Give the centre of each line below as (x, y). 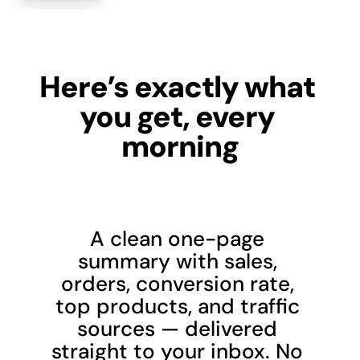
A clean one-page (177, 239)
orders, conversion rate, (177, 284)
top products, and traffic (177, 306)
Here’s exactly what (177, 86)
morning (180, 146)
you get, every (177, 116)
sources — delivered (177, 329)
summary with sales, (177, 261)
